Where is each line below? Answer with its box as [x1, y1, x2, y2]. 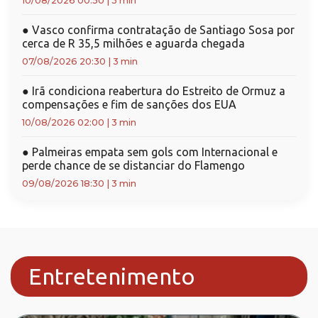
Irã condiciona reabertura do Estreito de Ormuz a [29, 84, 285, 97]
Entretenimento [28, 263, 195, 289]
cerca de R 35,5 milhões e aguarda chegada [22, 37, 245, 50]
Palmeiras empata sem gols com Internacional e [29, 146, 278, 158]
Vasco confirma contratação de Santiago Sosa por [29, 23, 295, 36]
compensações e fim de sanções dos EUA [22, 98, 236, 111]
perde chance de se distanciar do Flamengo [22, 159, 245, 172]
